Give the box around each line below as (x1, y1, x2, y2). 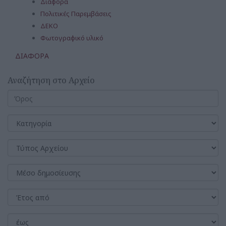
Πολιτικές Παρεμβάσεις (40, 9, 111, 18)
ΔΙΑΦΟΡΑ (15, 51, 49, 61)
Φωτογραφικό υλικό (40, 33, 103, 42)
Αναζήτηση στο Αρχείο (8, 75, 95, 86)
